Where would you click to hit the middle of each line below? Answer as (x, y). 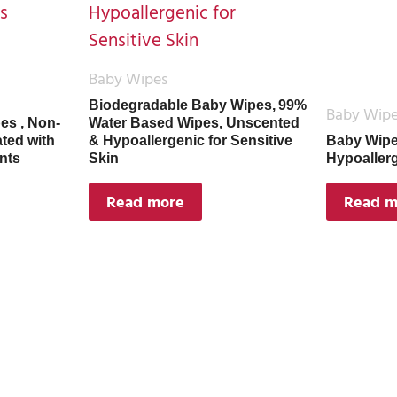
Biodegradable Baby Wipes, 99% (197, 105)
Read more (145, 202)
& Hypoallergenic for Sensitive (190, 140)
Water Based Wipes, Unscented (194, 123)
